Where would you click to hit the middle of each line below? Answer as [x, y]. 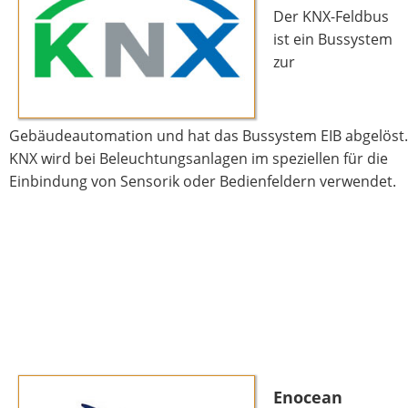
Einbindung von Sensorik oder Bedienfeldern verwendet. [203, 182]
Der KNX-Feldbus [331, 17]
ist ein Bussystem [333, 40]
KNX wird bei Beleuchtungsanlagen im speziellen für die [199, 159]
